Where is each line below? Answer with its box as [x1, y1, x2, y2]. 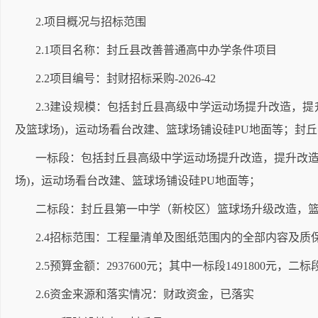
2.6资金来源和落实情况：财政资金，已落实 [35, 288, 254, 300]
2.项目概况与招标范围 [35, 16, 146, 28]
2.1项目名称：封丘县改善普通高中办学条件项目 [35, 44, 283, 56]
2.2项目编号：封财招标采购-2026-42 [35, 72, 216, 84]
